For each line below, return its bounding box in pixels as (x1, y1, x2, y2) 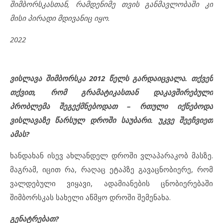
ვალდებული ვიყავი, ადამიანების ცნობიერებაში (10, 178, 213, 189)
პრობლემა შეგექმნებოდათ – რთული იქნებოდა (10, 101, 213, 111)
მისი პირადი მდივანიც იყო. (10, 13, 110, 23)
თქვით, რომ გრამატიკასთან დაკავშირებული (10, 87, 213, 98)
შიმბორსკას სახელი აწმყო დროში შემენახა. (10, 192, 171, 203)
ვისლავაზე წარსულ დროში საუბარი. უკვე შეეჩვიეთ (10, 115, 213, 125)
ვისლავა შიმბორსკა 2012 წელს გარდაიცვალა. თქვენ (10, 73, 213, 84)
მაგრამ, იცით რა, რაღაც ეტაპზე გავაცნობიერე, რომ (10, 164, 213, 175)
